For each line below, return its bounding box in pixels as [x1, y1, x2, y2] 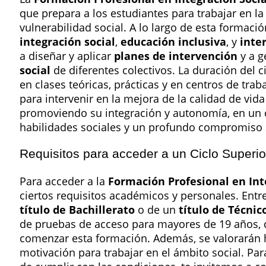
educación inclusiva [121, 34, 226, 49]
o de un [135, 202, 179, 217]
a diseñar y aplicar [20, 49, 114, 64]
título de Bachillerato [20, 202, 135, 217]
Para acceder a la [20, 173, 108, 188]
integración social [20, 34, 115, 49]
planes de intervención [114, 49, 237, 64]
